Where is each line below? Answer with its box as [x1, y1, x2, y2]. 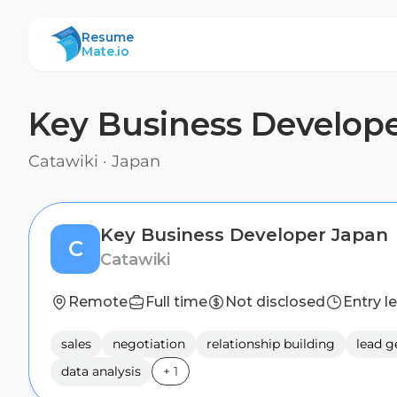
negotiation [113, 336, 185, 352]
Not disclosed [225, 293, 325, 310]
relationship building [206, 336, 335, 352]
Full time [145, 293, 207, 310]
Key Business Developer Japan [100, 224, 388, 245]
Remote [68, 293, 128, 310]
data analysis [61, 363, 141, 379]
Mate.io [82, 43, 129, 59]
